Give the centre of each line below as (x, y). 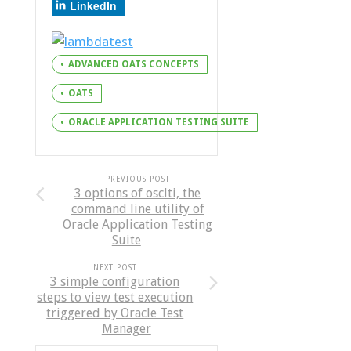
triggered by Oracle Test (115, 313)
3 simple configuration (115, 282)
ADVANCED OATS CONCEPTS (133, 65)
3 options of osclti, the (138, 194)
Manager (126, 329)
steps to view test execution (115, 298)
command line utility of (138, 209)
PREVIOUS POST (138, 179)
